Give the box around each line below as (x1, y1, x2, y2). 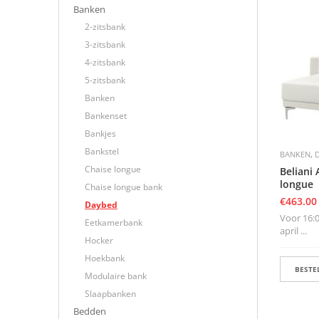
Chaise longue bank (85, 181, 162, 193)
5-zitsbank (85, 74, 125, 86)
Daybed (85, 199, 117, 211)
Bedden (73, 305, 106, 318)
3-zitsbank (85, 38, 125, 51)
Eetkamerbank (85, 216, 142, 229)
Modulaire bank (85, 270, 147, 282)
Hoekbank (85, 252, 125, 264)
